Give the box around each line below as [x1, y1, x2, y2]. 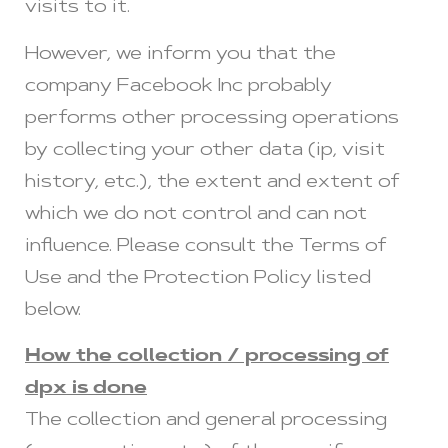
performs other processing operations [25, 109, 399, 128]
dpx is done [25, 379, 147, 398]
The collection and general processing [25, 411, 387, 430]
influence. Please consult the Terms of [25, 237, 387, 256]
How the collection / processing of [25, 347, 389, 366]
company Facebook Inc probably [25, 77, 332, 96]
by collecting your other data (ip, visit [25, 141, 385, 160]
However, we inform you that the [25, 45, 336, 64]
